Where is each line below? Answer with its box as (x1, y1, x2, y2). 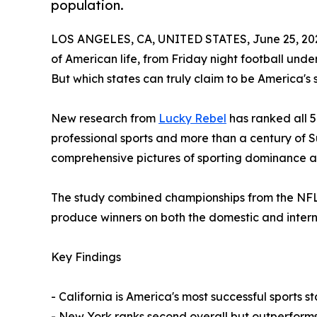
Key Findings (51, 249, 121, 264)
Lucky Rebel (158, 110, 226, 125)
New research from (51, 110, 158, 125)
